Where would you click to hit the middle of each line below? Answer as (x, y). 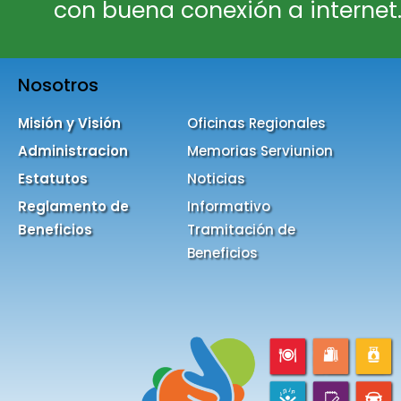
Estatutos (53, 178)
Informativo (228, 206)
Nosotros (58, 85)
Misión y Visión (69, 123)
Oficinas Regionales (256, 123)
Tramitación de (241, 229)
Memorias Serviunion (260, 150)
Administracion (73, 150)
